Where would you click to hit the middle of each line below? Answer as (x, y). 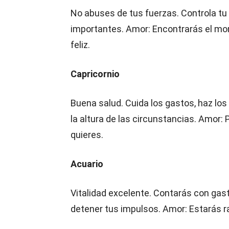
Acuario (87, 164)
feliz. (82, 45)
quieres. (87, 135)
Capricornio (95, 74)
